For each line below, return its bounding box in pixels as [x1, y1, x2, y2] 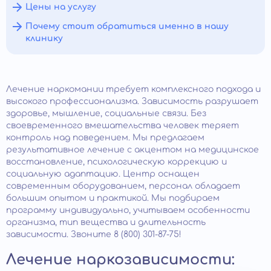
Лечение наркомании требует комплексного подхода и [6, 85, 261, 94]
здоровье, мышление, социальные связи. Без [6, 109, 206, 118]
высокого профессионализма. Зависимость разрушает [6, 97, 258, 106]
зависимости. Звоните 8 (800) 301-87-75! [6, 230, 181, 239]
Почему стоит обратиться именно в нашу [25, 22, 229, 31]
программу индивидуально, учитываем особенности [6, 206, 250, 215]
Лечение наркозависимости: [6, 252, 235, 268]
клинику [25, 34, 63, 43]
